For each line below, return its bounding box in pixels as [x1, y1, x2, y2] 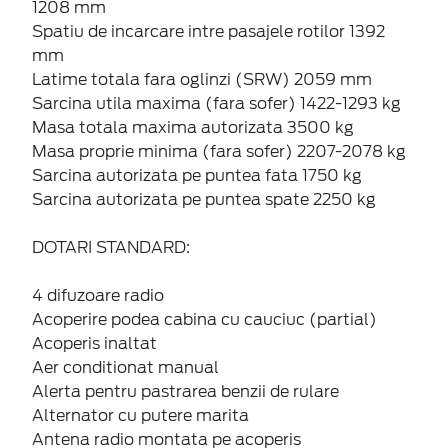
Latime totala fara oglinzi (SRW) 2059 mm [32, 69, 372, 89]
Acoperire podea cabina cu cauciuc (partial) [32, 309, 377, 329]
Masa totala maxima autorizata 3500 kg [32, 117, 354, 137]
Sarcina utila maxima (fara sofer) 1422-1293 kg [32, 93, 401, 113]
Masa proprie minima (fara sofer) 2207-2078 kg [32, 141, 406, 161]
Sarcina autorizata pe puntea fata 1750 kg [32, 165, 362, 185]
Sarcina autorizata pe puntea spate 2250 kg [32, 189, 376, 209]
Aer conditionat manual [32, 357, 219, 377]
